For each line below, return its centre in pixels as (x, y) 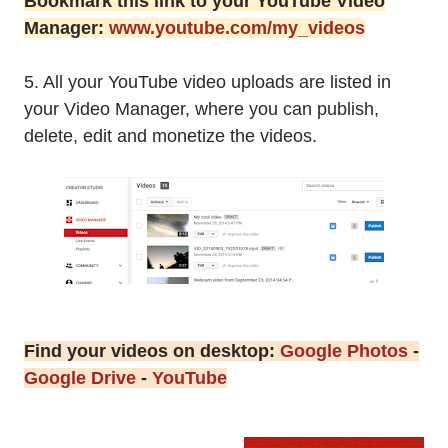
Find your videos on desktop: (152, 350)
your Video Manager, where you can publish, (201, 108)
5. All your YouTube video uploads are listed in (207, 81)
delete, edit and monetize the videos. (170, 135)
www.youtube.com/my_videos (237, 27)
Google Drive (80, 377)
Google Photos (344, 350)
